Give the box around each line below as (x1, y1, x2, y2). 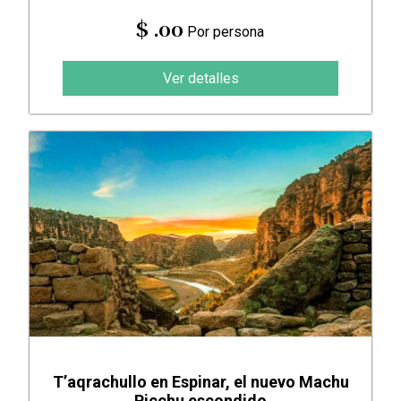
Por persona (183, 22, 265, 40)
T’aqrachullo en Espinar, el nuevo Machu (52, 371, 349, 391)
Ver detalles (162, 69, 239, 87)
